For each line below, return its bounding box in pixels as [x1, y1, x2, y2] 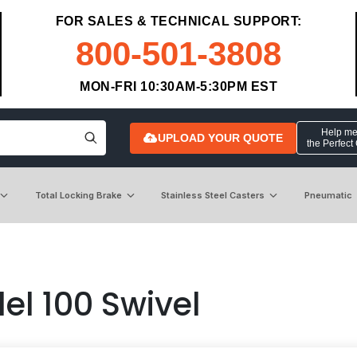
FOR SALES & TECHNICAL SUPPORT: [55, 14, 302, 28]
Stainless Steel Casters [161, 189, 265, 201]
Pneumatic [304, 189, 352, 201]
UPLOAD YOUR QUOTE [157, 131, 283, 144]
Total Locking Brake [34, 189, 122, 201]
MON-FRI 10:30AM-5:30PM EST [80, 80, 277, 93]
